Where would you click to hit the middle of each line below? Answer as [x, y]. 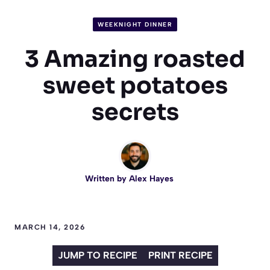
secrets [135, 112]
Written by [107, 178]
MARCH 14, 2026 [50, 227]
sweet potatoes [135, 85]
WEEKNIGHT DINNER [135, 24]
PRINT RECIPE [180, 255]
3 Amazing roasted [135, 59]
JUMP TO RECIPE [97, 255]
